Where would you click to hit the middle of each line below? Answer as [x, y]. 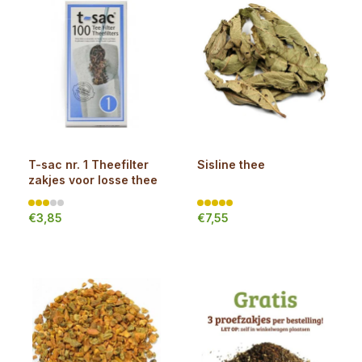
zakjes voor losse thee [93, 180]
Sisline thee [231, 164]
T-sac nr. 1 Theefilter [88, 164]
